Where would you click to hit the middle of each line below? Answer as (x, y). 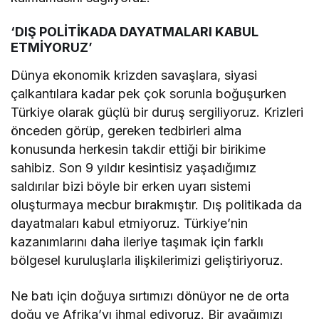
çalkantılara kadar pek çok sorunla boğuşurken (149, 93)
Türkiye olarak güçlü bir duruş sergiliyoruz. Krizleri (157, 112)
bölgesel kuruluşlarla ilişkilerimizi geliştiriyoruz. (147, 260)
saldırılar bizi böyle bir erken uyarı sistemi (131, 186)
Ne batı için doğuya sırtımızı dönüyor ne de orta (150, 296)
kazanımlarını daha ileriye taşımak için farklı (137, 241)
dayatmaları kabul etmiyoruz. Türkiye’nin (130, 223)
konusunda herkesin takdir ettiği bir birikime (138, 149)
